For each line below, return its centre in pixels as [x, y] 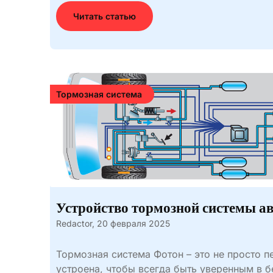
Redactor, [75, 223]
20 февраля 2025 [133, 223]
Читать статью [105, 16]
